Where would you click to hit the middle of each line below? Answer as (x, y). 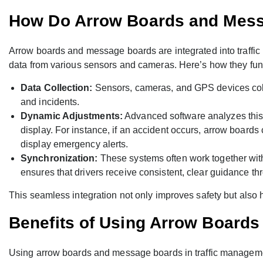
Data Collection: (57, 88)
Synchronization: (59, 159)
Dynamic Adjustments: (72, 116)
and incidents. (50, 102)
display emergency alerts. (75, 144)
